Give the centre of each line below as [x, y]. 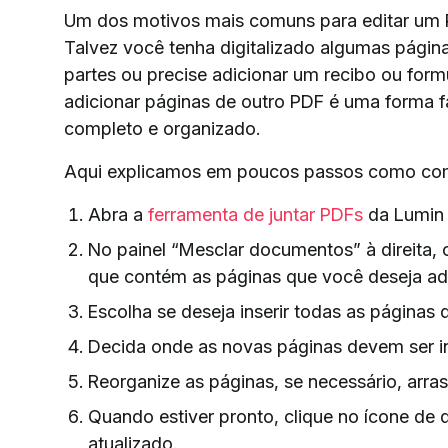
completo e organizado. [162, 128]
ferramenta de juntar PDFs [255, 214]
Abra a [118, 214]
